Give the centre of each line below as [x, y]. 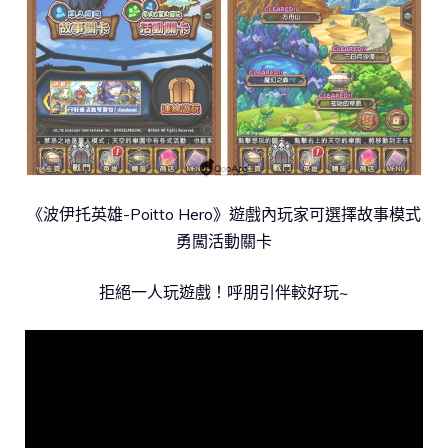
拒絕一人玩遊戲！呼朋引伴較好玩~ [224, 291]
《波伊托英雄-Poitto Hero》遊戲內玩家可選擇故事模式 [224, 213]
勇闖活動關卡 [224, 240]
